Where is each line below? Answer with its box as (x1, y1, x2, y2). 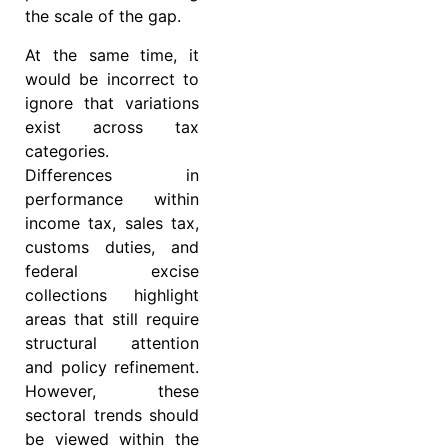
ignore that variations (25, 92, 199, 113)
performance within (25, 188, 199, 209)
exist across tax (25, 116, 199, 137)
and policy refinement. (25, 356, 199, 377)
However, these (25, 380, 199, 401)
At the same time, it (25, 44, 199, 65)
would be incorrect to (25, 68, 199, 89)
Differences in (25, 164, 199, 185)
